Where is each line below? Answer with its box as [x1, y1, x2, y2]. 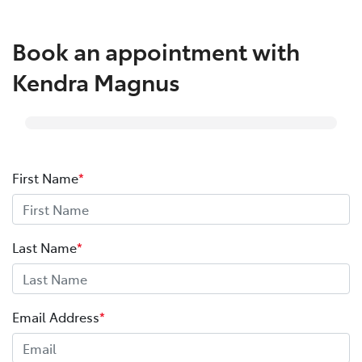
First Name [12, 168, 78, 187]
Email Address [12, 307, 99, 326]
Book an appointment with [12, 34, 300, 66]
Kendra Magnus [12, 65, 180, 97]
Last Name [12, 238, 77, 256]
